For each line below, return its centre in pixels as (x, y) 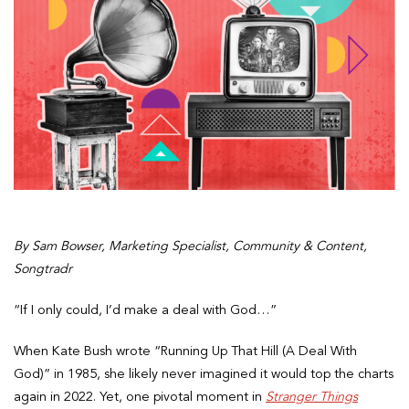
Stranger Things (312, 397)
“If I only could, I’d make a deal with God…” (145, 310)
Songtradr (43, 269)
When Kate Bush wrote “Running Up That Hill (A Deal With (185, 351)
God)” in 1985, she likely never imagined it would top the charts (204, 374)
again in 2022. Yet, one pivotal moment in (140, 397)
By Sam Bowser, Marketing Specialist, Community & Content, (190, 246)
